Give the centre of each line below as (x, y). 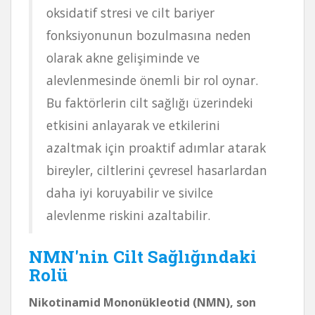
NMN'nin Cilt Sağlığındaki (143, 256)
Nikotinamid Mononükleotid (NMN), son (142, 302)
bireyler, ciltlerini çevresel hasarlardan (157, 170)
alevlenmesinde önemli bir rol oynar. (152, 80)
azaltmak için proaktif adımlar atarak (156, 147)
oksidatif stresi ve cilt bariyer (130, 12)
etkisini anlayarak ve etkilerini (133, 125)
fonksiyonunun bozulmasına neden (149, 35)
